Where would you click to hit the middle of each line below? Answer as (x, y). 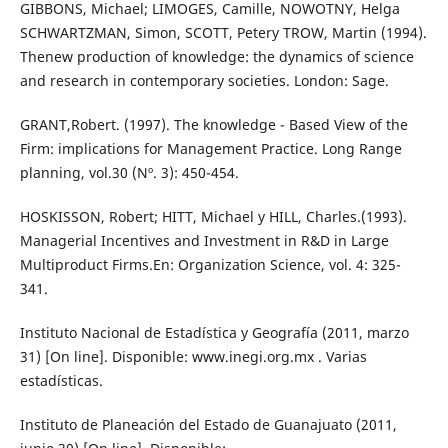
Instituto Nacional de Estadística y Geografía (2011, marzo (214, 333)
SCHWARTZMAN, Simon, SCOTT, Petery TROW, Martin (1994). (223, 33)
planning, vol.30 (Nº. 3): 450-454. (129, 173)
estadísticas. (61, 381)
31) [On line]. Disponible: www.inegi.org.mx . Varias (193, 357)
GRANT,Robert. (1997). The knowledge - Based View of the (213, 125)
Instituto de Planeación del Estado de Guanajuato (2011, (208, 425)
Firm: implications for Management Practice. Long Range (210, 149)
